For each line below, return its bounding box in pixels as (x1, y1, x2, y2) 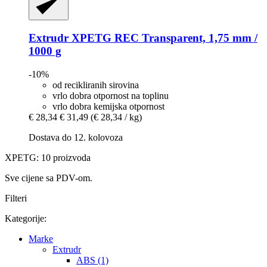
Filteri (5, 193, 27, 203)
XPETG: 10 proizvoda (5, 152, 91, 163)
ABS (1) (76, 254, 108, 265)
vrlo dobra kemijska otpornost (52, 101, 164, 111)
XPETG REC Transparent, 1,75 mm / (69, 32, 257, 45)
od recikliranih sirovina (52, 79, 139, 90)
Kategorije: (5, 213, 46, 223)
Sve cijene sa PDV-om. (5, 172, 92, 183)
